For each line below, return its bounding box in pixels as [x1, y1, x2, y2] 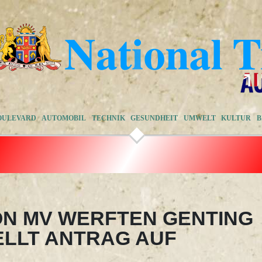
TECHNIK [91, 113, 125, 122]
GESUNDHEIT [130, 113, 178, 122]
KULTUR [221, 113, 251, 122]
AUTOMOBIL [42, 113, 87, 122]
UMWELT [183, 113, 216, 122]
